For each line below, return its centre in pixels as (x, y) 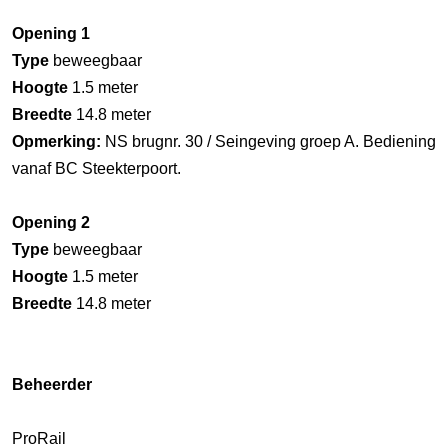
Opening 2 (51, 222)
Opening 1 (51, 33)
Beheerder (52, 384)
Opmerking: (56, 141)
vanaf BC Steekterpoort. (96, 168)
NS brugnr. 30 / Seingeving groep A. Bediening (268, 141)
